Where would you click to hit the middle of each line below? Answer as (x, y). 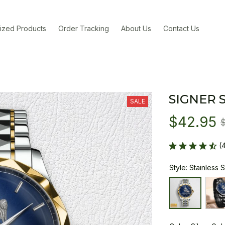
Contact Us (182, 28)
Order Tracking (84, 28)
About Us (136, 28)
